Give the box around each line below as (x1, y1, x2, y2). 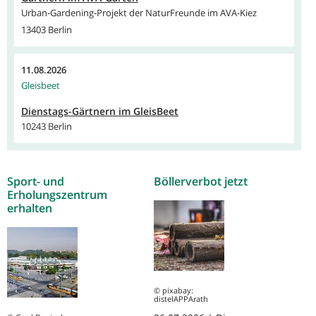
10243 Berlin (21, 120, 72, 133)
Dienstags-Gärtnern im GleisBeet (21, 104, 178, 119)
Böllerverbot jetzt (154, 174, 248, 190)
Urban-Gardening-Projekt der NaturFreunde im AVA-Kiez (21, 6, 257, 20)
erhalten (7, 200, 52, 217)
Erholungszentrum (7, 187, 107, 203)
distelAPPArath (154, 293, 209, 305)
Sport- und (7, 174, 64, 190)
